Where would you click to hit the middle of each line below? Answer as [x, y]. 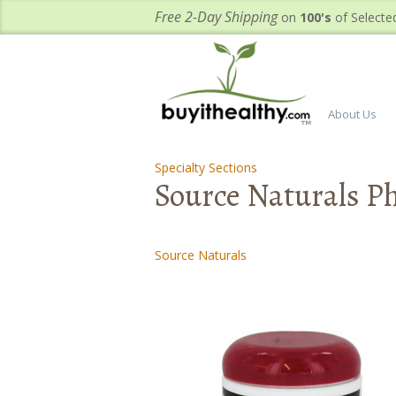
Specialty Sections [206, 168]
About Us [352, 114]
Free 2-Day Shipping [216, 17]
